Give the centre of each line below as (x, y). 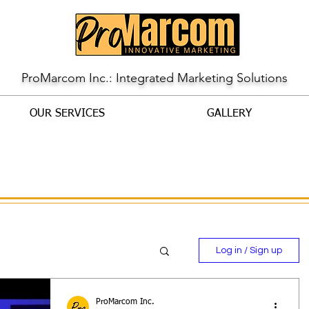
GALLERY (229, 114)
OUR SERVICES (67, 114)
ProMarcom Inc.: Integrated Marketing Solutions (154, 78)
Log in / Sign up (249, 250)
